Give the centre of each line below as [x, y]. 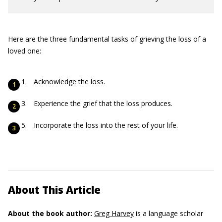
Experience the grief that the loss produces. [103, 103]
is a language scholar [168, 213]
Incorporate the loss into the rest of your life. [106, 125]
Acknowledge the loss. [69, 82]
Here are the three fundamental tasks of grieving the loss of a [107, 39]
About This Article [54, 190]
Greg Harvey [114, 213]
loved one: [25, 51]
